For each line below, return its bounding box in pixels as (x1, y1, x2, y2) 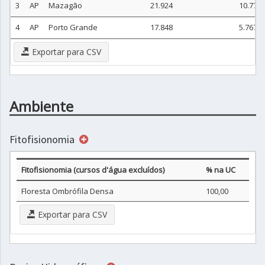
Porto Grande (49, 22, 98, 33)
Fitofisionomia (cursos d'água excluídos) (21, 164, 164, 175)
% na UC (206, 164, 235, 175)
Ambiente (9, 96, 73, 116)
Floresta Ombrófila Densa (21, 186, 114, 196)
